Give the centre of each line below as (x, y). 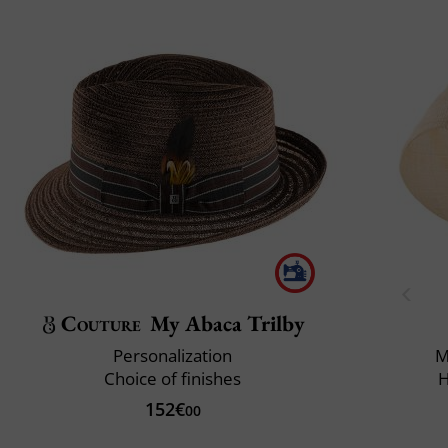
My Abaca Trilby (228, 323)
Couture (101, 323)
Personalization (172, 355)
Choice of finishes (172, 378)
